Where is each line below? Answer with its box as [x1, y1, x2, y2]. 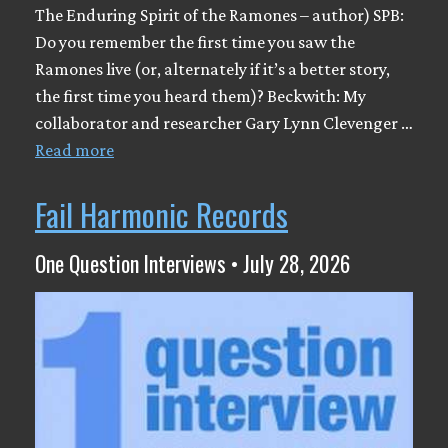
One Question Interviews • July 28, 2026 [35, 247, 350, 279]
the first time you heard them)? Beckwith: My [35, 86, 366, 106]
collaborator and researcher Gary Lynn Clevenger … [35, 113, 413, 133]
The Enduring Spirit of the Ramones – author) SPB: [35, 5, 404, 25]
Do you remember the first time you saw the [35, 32, 355, 52]
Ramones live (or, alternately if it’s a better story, [35, 59, 390, 79]
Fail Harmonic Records [35, 191, 288, 237]
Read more [35, 140, 114, 160]
